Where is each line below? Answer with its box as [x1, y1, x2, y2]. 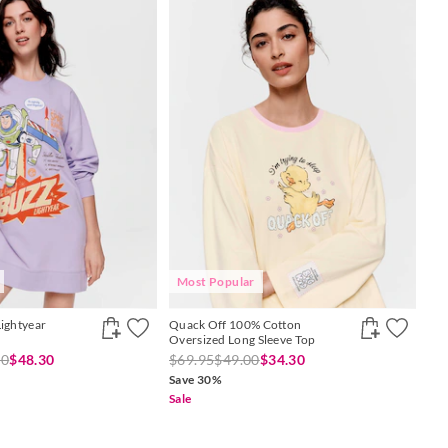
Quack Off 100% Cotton [169, 316, 302, 332]
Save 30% [169, 371, 223, 387]
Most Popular [177, 273, 255, 289]
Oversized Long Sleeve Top [169, 331, 316, 347]
